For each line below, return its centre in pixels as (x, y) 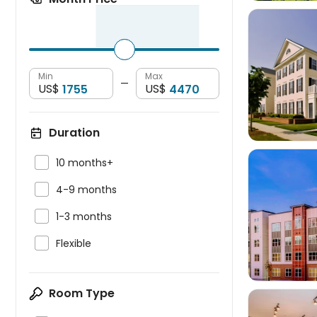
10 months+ (85, 163)
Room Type (82, 293)
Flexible (74, 243)
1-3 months (84, 217)
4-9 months (86, 190)
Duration (74, 133)
